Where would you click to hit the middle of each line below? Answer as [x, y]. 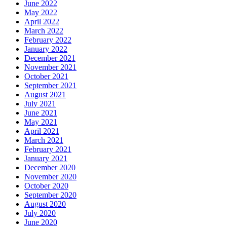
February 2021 [48, 149]
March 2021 [44, 140]
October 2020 [46, 186]
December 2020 [50, 168]
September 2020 [50, 195]
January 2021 [46, 159]
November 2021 [50, 67]
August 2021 [45, 95]
